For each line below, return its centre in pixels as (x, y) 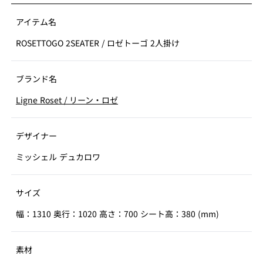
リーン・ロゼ (94, 100)
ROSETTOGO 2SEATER (59, 43)
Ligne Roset (40, 100)
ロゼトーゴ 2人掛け (143, 43)
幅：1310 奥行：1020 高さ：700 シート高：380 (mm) (117, 214)
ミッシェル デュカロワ (58, 157)
